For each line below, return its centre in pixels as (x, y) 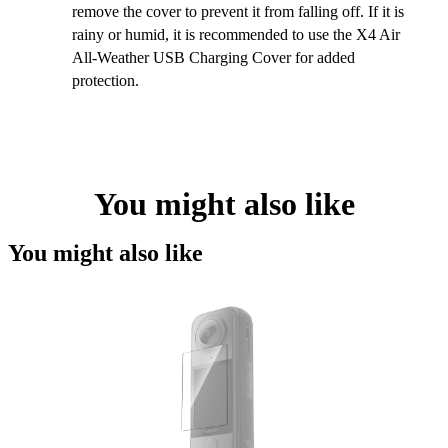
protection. (105, 81)
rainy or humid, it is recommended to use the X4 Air (236, 35)
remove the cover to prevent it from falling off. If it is (238, 12)
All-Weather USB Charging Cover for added (213, 58)
